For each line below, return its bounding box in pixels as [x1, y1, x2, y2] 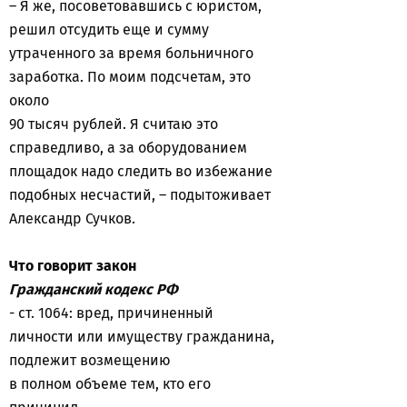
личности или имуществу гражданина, [9, 328, 274, 345]
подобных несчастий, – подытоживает [9, 186, 271, 203]
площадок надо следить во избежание [9, 163, 273, 180]
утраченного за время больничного [9, 45, 253, 62]
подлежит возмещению [9, 352, 174, 369]
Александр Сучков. [9, 210, 135, 227]
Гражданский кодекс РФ [9, 281, 178, 298]
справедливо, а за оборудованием [9, 139, 247, 156]
